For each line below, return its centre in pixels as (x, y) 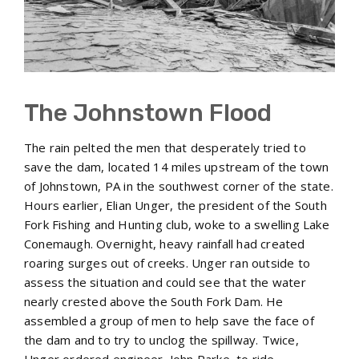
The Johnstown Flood (148, 113)
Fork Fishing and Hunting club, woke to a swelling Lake (177, 224)
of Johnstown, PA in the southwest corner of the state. (179, 186)
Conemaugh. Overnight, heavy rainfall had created (165, 243)
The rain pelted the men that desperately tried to (165, 147)
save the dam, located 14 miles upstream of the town (177, 166)
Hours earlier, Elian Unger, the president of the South (175, 205)
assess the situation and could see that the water (165, 282)
